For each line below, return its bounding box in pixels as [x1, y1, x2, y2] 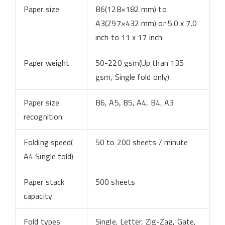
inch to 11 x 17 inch [95, 31, 162, 43]
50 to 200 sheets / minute [95, 136, 188, 148]
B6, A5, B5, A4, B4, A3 [95, 96, 174, 108]
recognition [24, 110, 63, 123]
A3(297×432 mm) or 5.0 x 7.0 [95, 17, 197, 29]
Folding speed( [24, 136, 73, 148]
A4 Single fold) [24, 150, 74, 162]
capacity [24, 189, 52, 202]
